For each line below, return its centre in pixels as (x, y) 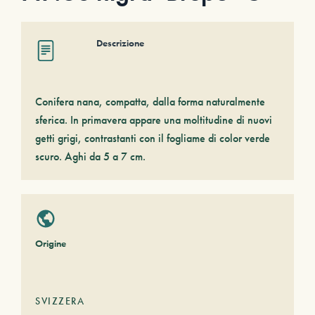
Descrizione (120, 43)
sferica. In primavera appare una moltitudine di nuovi (154, 120)
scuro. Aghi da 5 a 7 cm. (90, 156)
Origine (51, 243)
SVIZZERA (60, 301)
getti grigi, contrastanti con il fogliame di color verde (153, 138)
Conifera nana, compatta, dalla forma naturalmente (150, 102)
